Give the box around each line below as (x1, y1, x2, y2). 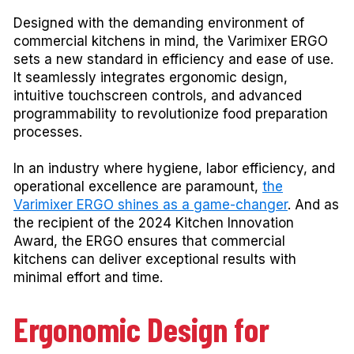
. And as (288, 197, 339, 213)
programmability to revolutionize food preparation (13, 105, 328, 122)
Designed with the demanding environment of (13, 14, 304, 31)
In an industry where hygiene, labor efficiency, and (13, 160, 335, 177)
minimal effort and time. (13, 269, 163, 286)
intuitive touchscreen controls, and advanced (13, 87, 302, 104)
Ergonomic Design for (13, 309, 269, 349)
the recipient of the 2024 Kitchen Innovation (13, 215, 294, 232)
